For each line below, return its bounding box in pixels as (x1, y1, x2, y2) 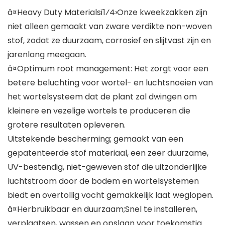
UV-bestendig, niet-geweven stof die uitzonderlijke (8, 161, 207, 173)
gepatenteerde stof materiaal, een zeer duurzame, (8, 147, 208, 159)
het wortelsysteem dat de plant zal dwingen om (8, 91, 197, 103)
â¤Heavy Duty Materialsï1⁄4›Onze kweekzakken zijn (8, 7, 207, 19)
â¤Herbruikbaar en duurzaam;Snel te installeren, (8, 203, 197, 215)
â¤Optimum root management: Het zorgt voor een (8, 63, 208, 75)
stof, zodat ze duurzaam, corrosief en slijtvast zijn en (8, 35, 211, 47)
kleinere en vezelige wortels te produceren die (8, 105, 190, 117)
